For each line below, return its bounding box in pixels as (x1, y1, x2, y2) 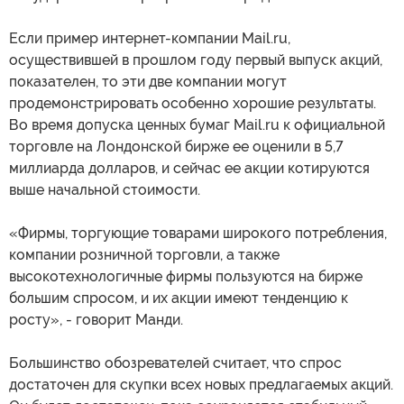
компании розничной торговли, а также (9, 246, 280, 264)
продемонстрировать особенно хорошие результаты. (9, 95, 376, 113)
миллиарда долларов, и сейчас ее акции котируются (9, 160, 370, 178)
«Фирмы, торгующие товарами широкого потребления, (9, 225, 387, 243)
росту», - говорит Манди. (9, 311, 183, 329)
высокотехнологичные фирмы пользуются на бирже (9, 268, 363, 286)
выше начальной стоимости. (9, 181, 200, 199)
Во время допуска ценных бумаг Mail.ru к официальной (9, 116, 385, 134)
